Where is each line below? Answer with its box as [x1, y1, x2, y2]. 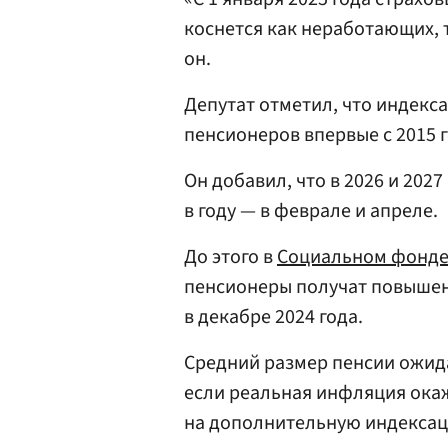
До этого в [184, 243, 277, 271]
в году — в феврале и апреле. [184, 197, 438, 225]
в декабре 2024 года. [184, 303, 363, 331]
